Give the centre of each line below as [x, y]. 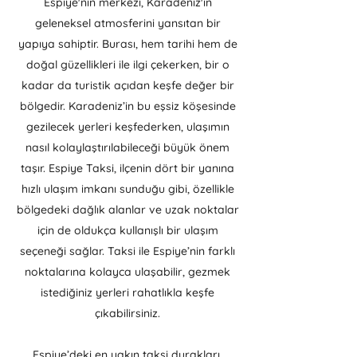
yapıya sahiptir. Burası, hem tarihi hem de [127, 44]
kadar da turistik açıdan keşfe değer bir [127, 85]
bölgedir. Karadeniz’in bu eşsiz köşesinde [127, 106]
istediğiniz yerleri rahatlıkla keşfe [127, 292]
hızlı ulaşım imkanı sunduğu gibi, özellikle [127, 189]
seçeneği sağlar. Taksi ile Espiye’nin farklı [127, 251]
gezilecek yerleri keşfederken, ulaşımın [127, 127]
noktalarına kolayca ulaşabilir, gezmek [127, 272]
